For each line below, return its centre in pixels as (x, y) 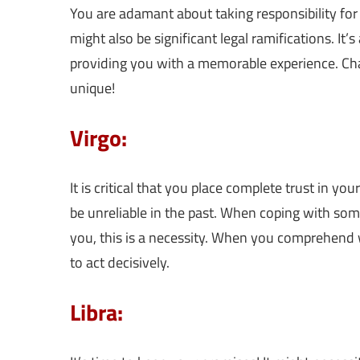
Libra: (96, 313)
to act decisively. (120, 263)
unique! (92, 88)
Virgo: (98, 138)
